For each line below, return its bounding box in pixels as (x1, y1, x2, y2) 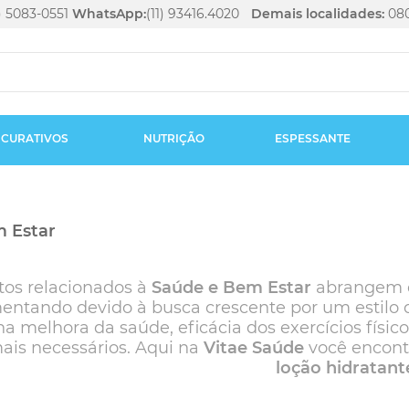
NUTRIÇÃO (142, 131, 204, 145)
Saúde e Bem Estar (151, 278, 311, 298)
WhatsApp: (72, 5, 146, 22)
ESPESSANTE (274, 131, 351, 145)
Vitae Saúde (203, 338, 304, 358)
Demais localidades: (251, 5, 384, 22)
